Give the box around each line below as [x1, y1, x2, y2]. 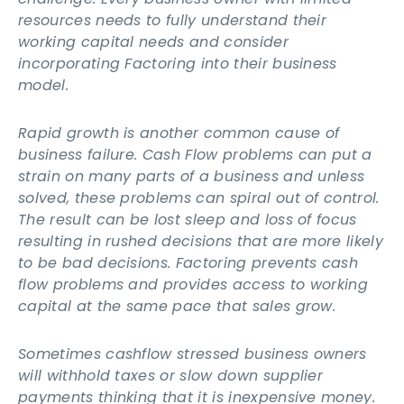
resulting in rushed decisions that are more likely [18, 231, 384, 252]
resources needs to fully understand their [18, 10, 327, 32]
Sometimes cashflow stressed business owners [18, 344, 367, 365]
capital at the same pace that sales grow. [18, 296, 336, 317]
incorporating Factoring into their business [18, 53, 337, 75]
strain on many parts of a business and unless [18, 166, 365, 188]
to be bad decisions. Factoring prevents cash [18, 252, 359, 274]
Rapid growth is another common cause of [18, 123, 340, 144]
